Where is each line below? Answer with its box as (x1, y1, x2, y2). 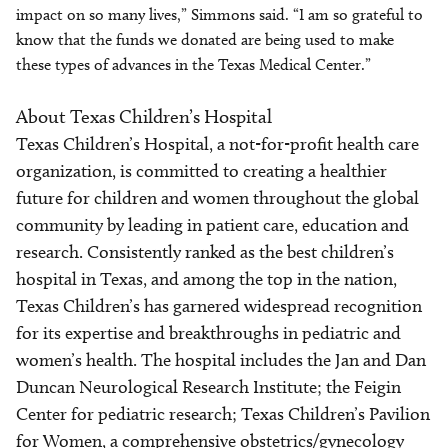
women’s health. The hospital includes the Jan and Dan (16, 349, 426, 371)
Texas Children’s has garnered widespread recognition (16, 295, 422, 317)
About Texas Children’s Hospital (16, 105, 272, 128)
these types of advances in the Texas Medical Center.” (16, 55, 379, 74)
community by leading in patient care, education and (16, 214, 409, 236)
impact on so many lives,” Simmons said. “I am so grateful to (16, 5, 423, 24)
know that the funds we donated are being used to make (16, 30, 394, 49)
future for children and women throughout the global (16, 187, 419, 209)
